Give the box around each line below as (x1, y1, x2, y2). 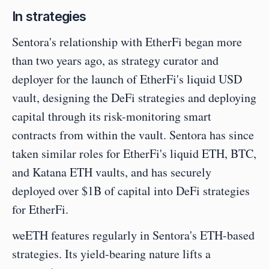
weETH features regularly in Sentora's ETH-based (12, 227, 255, 244)
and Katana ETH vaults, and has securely (12, 164, 211, 181)
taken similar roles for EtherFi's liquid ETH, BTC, (12, 145, 256, 162)
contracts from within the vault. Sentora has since (12, 127, 254, 144)
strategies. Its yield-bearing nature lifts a (12, 246, 211, 262)
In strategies (12, 8, 86, 25)
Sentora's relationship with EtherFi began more (12, 34, 242, 50)
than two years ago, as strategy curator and (12, 52, 219, 69)
